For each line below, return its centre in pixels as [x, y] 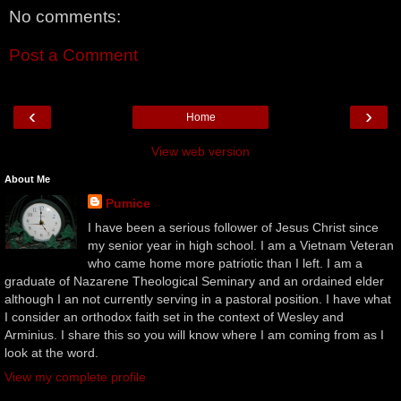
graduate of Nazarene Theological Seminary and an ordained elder [194, 281]
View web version [200, 151]
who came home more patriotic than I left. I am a [225, 263]
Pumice [128, 203]
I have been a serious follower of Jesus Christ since [233, 227]
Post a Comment [73, 55]
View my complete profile [75, 377]
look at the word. [51, 352]
